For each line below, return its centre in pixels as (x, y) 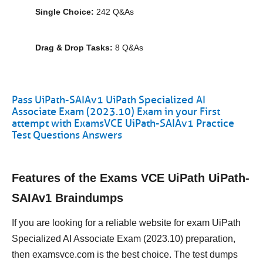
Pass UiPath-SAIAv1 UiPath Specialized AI (109, 100)
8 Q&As (128, 48)
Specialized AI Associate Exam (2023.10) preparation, (124, 239)
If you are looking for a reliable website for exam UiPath (126, 223)
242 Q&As (114, 12)
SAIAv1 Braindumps (68, 198)
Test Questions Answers (67, 135)
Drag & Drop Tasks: (74, 48)
